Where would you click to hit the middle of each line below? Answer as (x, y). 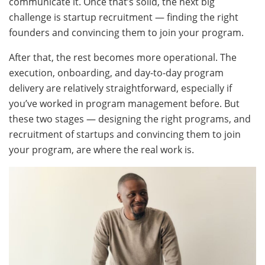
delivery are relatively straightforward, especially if (120, 88)
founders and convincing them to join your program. (126, 32)
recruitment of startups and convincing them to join (125, 134)
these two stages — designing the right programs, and (130, 119)
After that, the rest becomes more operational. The (123, 57)
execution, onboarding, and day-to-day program (116, 72)
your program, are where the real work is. (101, 149)
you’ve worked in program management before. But (124, 103)
